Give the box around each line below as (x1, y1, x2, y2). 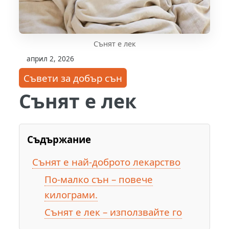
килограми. (44, 188, 98, 201)
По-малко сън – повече (44, 173, 153, 186)
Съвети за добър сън (24, 71, 123, 84)
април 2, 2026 (27, 53, 75, 63)
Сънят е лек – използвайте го (44, 205, 182, 219)
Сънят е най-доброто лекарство (32, 155, 180, 169)
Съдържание (27, 133, 91, 146)
